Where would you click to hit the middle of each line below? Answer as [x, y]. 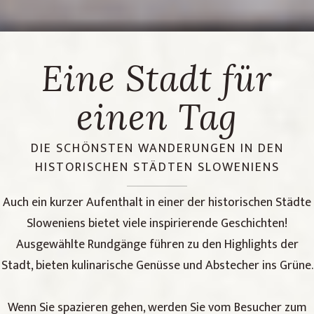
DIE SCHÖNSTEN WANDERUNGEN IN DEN [157, 149]
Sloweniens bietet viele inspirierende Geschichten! [157, 224]
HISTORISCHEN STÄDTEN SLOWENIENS [157, 168]
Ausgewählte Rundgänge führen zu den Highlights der [157, 245]
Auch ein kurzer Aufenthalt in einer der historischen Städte [157, 203]
